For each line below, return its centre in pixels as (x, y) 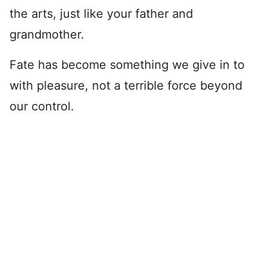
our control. (42, 106)
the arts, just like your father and (101, 14)
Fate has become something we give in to (127, 65)
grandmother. (47, 34)
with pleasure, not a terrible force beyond (126, 85)
